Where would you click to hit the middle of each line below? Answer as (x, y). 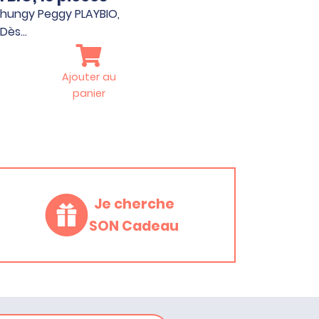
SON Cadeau (134, 226)
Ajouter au (89, 77)
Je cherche (134, 204)
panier (89, 93)
